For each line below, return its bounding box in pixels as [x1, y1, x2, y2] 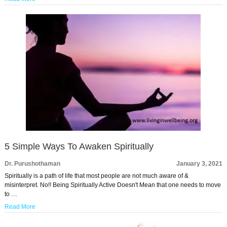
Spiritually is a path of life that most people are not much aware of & [4, 172, 188, 180]
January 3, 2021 [176, 160, 223, 168]
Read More [4, 203, 35, 211]
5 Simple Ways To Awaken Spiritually [4, 141, 154, 152]
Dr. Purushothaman [4, 160, 60, 168]
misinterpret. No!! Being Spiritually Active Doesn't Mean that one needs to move [4, 181, 221, 189]
